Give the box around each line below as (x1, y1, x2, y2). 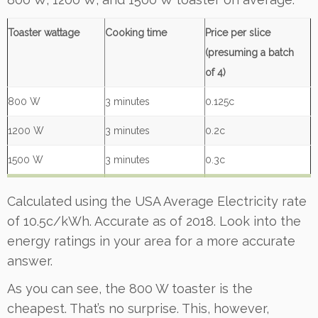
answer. (7, 253, 53, 268)
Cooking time (105, 26, 167, 38)
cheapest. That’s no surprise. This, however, (7, 300, 269, 316)
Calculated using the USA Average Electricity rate (7, 193, 307, 209)
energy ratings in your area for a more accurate (7, 233, 295, 248)
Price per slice (205, 26, 270, 38)
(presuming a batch (205, 46, 294, 58)
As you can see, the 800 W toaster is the (7, 280, 253, 296)
